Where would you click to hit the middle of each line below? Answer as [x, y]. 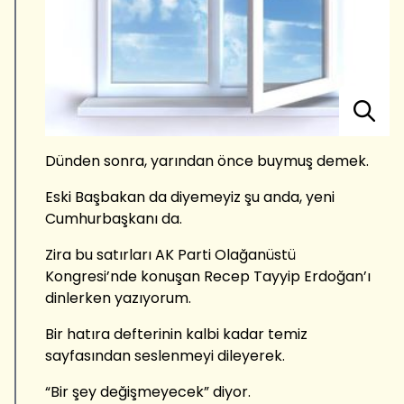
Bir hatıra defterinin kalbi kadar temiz [176, 334]
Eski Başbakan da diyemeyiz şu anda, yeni [190, 197]
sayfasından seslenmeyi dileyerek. [165, 355]
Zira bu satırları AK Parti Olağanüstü [170, 254]
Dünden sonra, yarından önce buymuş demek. [207, 161]
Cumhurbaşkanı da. [114, 218]
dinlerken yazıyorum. [118, 298]
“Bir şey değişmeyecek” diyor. [148, 391]
